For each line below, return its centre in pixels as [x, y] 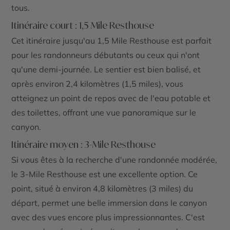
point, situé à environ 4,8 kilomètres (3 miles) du [102, 188]
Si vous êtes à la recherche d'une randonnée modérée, [114, 159]
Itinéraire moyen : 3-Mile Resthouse [84, 144]
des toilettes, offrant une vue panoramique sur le [104, 112]
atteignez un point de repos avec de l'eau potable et [111, 98]
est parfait [191, 40]
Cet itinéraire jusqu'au [54, 40]
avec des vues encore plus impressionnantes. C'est [108, 217]
